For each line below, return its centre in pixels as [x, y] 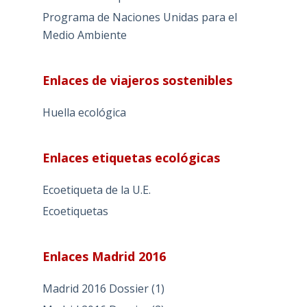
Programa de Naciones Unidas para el [139, 17]
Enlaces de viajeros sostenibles [137, 81]
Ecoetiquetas [75, 211]
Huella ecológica [84, 113]
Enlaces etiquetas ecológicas [131, 158]
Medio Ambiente [84, 35]
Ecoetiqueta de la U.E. [96, 190]
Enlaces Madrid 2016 [104, 256]
